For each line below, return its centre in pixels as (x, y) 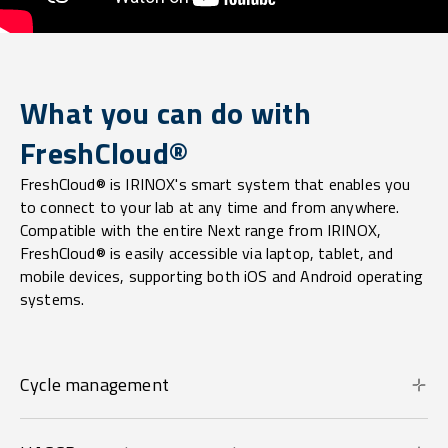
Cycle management (94, 385)
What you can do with (165, 113)
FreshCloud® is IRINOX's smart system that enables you (215, 184)
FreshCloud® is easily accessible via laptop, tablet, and (206, 253)
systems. (52, 299)
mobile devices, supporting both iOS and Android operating (222, 276)
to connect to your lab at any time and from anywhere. (210, 207)
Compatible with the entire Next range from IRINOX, (201, 230)
